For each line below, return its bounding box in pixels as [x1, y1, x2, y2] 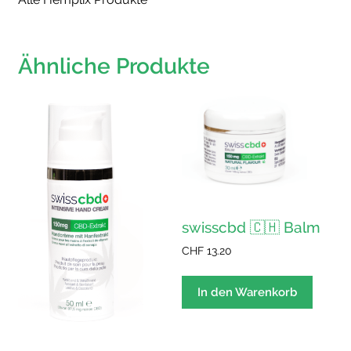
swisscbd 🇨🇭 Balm [182, 218, 321, 236]
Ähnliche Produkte [18, 53, 210, 80]
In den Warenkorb [197, 284, 298, 299]
